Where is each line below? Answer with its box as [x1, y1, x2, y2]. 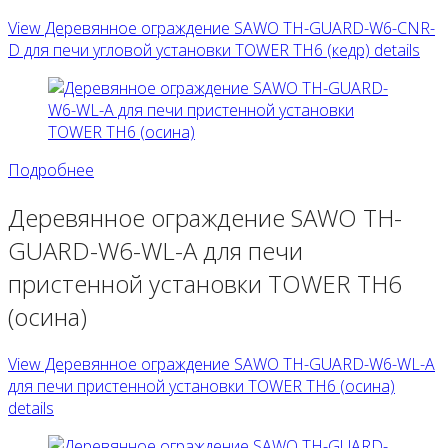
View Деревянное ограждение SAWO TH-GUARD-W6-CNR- [8, 16, 435, 39]
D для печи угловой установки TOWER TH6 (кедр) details [8, 38, 420, 61]
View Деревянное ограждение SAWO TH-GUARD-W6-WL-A [8, 352, 435, 375]
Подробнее [8, 158, 94, 181]
